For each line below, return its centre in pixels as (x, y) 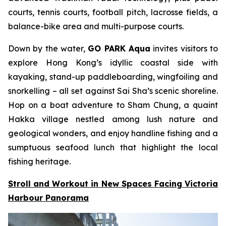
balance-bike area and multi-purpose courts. (96, 26)
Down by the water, (48, 49)
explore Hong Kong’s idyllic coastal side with (113, 63)
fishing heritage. (39, 162)
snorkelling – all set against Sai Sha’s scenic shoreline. (113, 91)
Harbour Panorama (48, 198)
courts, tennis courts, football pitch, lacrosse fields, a (113, 12)
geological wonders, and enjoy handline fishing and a (113, 133)
